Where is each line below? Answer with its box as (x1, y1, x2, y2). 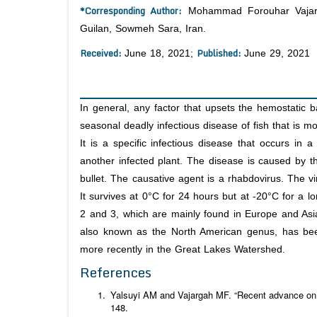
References (80, 261, 151, 284)
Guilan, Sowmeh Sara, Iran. (80, 23, 206, 35)
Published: (197, 45, 244, 62)
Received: (80, 45, 125, 62)
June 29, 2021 (244, 48, 310, 59)
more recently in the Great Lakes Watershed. (80, 244, 285, 255)
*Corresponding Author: (80, 3, 183, 19)
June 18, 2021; (125, 48, 197, 59)
